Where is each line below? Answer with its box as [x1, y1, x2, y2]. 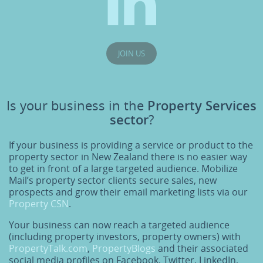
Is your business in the [6, 96, 147, 114]
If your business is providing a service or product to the [9, 139, 253, 152]
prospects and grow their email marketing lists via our [9, 186, 248, 199]
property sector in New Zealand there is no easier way [9, 150, 247, 164]
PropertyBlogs [92, 242, 156, 255]
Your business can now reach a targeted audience [9, 218, 230, 232]
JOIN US [118, 48, 145, 59]
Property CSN [9, 197, 69, 211]
